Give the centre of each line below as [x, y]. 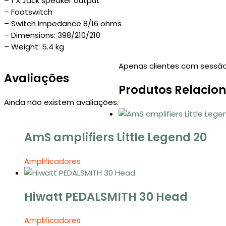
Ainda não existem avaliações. [61, 102]
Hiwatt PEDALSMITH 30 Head [106, 196]
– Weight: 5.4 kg [34, 47]
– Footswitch [28, 12]
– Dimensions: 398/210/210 [52, 35]
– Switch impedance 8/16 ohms [63, 24]
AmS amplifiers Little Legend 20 [116, 137]
